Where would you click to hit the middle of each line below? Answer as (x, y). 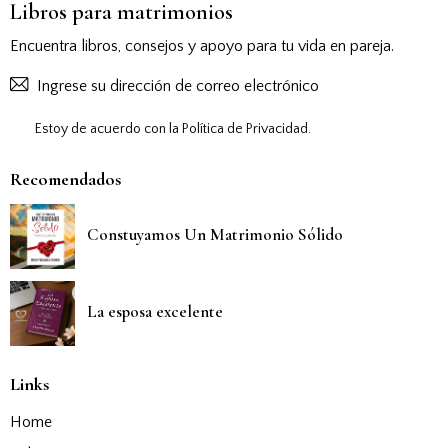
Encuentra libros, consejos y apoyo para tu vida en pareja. (202, 45)
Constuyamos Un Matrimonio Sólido (215, 234)
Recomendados (65, 179)
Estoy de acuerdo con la (108, 129)
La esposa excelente (155, 311)
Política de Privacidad (245, 129)
